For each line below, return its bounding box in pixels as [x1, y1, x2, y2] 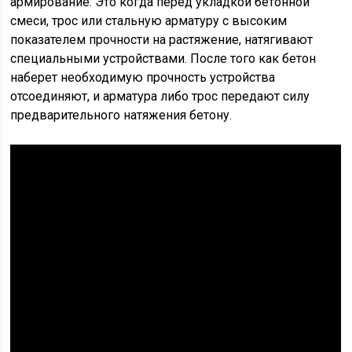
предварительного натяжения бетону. [10, 107, 233, 123]
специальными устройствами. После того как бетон [10, 50, 317, 66]
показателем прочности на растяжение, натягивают [10, 31, 313, 47]
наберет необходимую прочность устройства [10, 69, 276, 85]
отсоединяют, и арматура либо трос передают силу [10, 88, 310, 104]
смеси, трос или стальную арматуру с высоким [10, 13, 288, 28]
